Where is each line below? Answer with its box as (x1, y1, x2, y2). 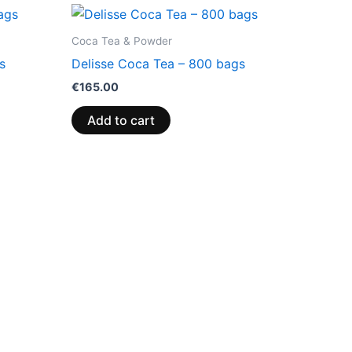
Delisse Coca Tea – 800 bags (71, 55, 245, 71)
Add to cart (87, 112, 155, 129)
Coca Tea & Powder (71, 35, 172, 48)
